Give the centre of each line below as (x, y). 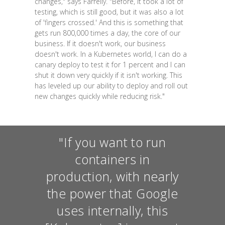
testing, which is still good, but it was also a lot (109, 12)
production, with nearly (113, 176)
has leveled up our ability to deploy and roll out (111, 86)
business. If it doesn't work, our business (100, 44)
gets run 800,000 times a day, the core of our (107, 33)
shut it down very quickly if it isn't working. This (108, 75)
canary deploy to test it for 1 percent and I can (110, 65)
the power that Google (113, 193)
